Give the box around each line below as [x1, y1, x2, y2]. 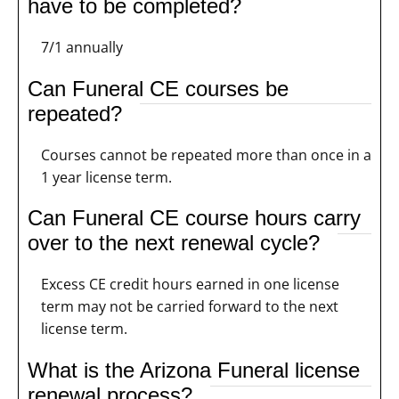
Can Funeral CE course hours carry [28, 206, 361, 231]
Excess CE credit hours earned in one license [41, 274, 339, 295]
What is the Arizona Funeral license [28, 358, 360, 383]
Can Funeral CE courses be [28, 76, 289, 101]
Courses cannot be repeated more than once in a [41, 144, 371, 165]
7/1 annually [41, 37, 123, 57]
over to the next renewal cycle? [28, 231, 320, 256]
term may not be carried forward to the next [41, 297, 338, 317]
